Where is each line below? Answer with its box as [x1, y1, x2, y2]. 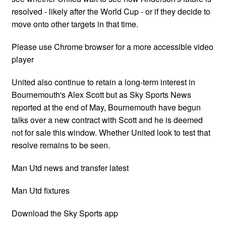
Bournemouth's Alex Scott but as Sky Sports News [12, 88, 191, 100]
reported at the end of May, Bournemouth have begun [12, 101, 201, 113]
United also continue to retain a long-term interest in [12, 76, 195, 88]
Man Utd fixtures [12, 184, 70, 196]
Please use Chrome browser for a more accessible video [12, 40, 213, 52]
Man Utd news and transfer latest [12, 161, 129, 174]
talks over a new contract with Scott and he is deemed [12, 114, 203, 126]
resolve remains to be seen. [12, 139, 110, 151]
